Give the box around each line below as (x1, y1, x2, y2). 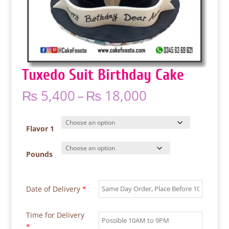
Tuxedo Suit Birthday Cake (21, 65, 184, 84)
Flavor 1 (26, 123, 54, 133)
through (146, 121, 196, 140)
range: (146, 97, 186, 116)
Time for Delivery (26, 210, 84, 220)
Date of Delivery (26, 184, 82, 194)
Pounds (26, 149, 53, 159)
